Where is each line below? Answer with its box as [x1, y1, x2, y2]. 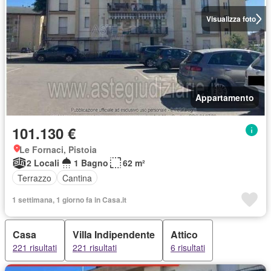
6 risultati [171, 241, 205, 253]
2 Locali [27, 157, 59, 169]
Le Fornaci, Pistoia [19, 143, 97, 155]
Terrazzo [18, 171, 51, 184]
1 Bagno [74, 157, 108, 169]
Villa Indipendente [73, 227, 155, 241]
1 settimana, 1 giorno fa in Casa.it [12, 194, 126, 205]
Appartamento [195, 91, 254, 103]
